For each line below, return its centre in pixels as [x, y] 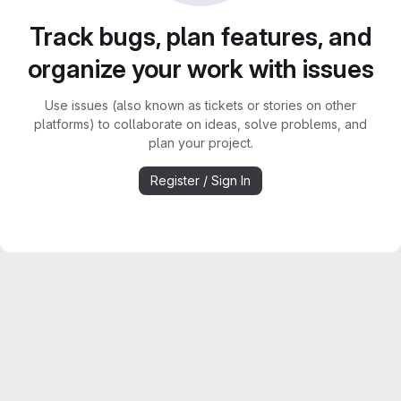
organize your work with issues [200, 69]
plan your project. [200, 143]
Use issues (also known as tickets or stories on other [200, 105]
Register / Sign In [200, 180]
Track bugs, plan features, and [200, 37]
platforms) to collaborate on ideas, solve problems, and [200, 124]
